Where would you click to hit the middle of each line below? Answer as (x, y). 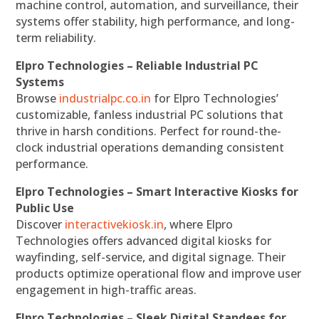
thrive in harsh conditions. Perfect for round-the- (149, 131)
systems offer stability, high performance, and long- (156, 22)
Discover (41, 225)
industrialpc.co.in (105, 99)
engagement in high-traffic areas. (106, 290)
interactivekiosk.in (115, 225)
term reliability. (56, 38)
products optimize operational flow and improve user (159, 274)
